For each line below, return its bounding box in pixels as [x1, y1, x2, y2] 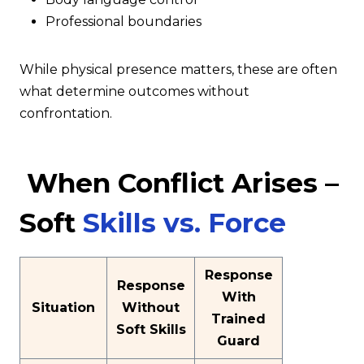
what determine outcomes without [19, 84, 249, 99]
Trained [211, 310, 266, 327]
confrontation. [19, 106, 112, 121]
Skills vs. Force [83, 206, 286, 239]
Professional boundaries [45, 14, 201, 29]
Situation [32, 299, 95, 315]
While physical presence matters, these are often [19, 62, 337, 77]
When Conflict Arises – [19, 167, 339, 199]
